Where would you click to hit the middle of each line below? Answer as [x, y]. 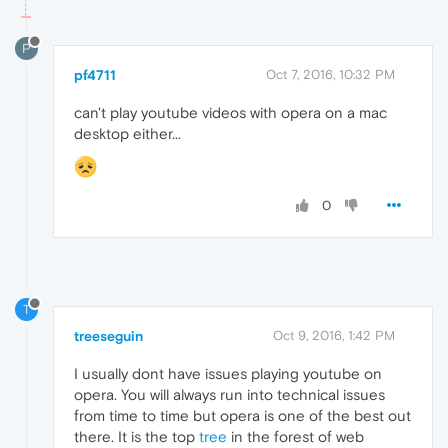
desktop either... [127, 133]
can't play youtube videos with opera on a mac [230, 112]
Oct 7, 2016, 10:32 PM [330, 74]
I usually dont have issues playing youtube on [228, 374]
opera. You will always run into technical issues [229, 395]
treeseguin [108, 336]
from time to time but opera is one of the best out [242, 416]
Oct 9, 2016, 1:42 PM [334, 336]
